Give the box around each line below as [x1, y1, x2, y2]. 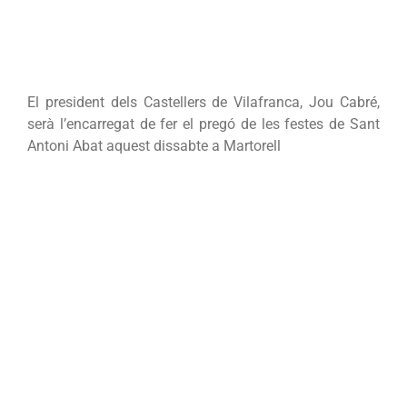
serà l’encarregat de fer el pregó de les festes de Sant [27, 114, 380, 133]
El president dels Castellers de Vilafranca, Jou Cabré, [27, 93, 380, 111]
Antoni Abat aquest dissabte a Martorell [27, 136, 281, 154]
